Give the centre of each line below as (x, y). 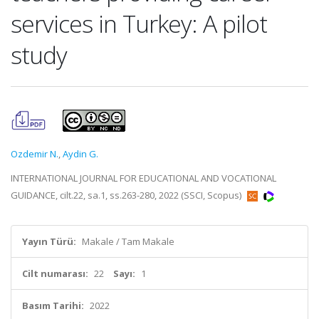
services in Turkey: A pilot (139, 23)
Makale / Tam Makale (128, 241)
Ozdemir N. (35, 154)
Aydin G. (80, 154)
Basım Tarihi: (53, 305)
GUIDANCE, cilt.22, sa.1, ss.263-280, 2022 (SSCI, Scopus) (127, 195)
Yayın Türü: (49, 241)
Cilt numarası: (55, 273)
